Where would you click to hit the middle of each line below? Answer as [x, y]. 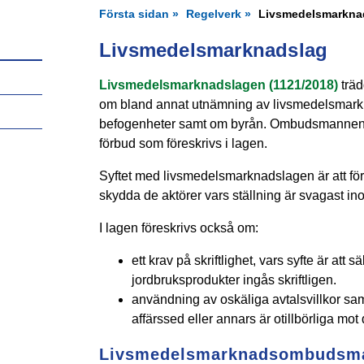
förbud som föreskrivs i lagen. [183, 144]
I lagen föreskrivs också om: [178, 228]
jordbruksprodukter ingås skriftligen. [234, 280]
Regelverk [213, 14]
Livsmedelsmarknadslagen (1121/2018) [218, 85]
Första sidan [134, 14]
